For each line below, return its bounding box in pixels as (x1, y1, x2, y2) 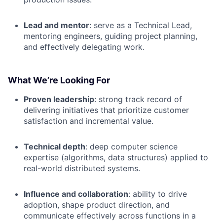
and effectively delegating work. (24, 42, 145, 52)
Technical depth (24, 142, 85, 151)
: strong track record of (94, 94, 182, 104)
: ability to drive (128, 189, 187, 199)
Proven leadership (24, 94, 94, 104)
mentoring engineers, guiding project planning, (24, 31, 197, 41)
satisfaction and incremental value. (24, 116, 153, 126)
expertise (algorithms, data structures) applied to (24, 152, 208, 162)
